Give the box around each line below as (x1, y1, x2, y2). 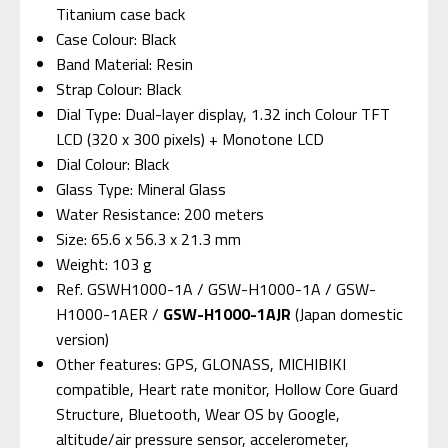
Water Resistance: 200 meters (56, 201, 265, 226)
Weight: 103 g (56, 251, 153, 276)
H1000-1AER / (56, 301, 164, 326)
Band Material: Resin (56, 51, 194, 76)
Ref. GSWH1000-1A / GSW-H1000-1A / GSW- (56, 276, 377, 301)
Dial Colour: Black (56, 151, 170, 176)
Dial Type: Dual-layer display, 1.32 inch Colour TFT (56, 101, 391, 126)
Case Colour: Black (56, 26, 177, 51)
